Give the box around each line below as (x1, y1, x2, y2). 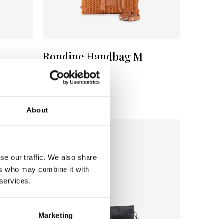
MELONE (61, 67, 87, 75)
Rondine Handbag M (43, 49, 143, 64)
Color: (43, 67, 61, 75)
